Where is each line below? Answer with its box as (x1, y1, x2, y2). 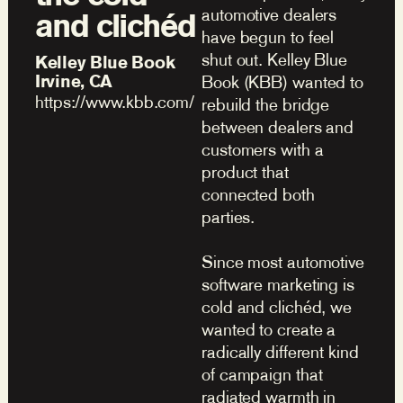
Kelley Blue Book (35, 50, 175, 73)
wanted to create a (201, 318, 336, 340)
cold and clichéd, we (201, 296, 352, 318)
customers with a (201, 139, 324, 160)
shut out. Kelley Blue (201, 49, 347, 70)
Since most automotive (201, 251, 364, 273)
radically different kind (201, 341, 359, 363)
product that (201, 161, 289, 183)
